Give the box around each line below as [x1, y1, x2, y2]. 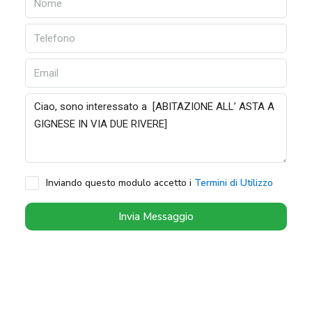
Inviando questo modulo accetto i [46, 175, 194, 189]
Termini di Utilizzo [194, 175, 273, 189]
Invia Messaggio [118, 209, 194, 224]
